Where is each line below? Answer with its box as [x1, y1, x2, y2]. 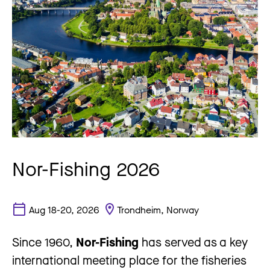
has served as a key [139, 234, 248, 250]
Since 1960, [12, 234, 76, 250]
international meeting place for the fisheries [12, 253, 246, 268]
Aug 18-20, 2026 [29, 203, 99, 216]
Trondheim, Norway [117, 203, 199, 216]
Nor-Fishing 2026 [12, 156, 160, 180]
